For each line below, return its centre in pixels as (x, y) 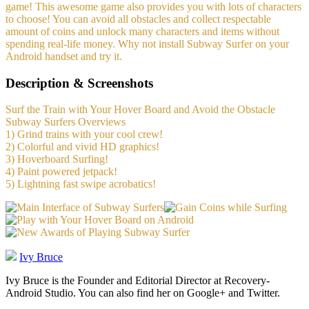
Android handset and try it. (64, 56)
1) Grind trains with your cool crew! (84, 134)
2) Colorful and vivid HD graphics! (82, 147)
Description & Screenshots (79, 83)
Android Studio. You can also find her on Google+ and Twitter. (143, 293)
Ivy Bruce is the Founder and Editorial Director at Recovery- (138, 281)
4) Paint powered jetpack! (61, 172)
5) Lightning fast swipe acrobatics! (81, 184)
